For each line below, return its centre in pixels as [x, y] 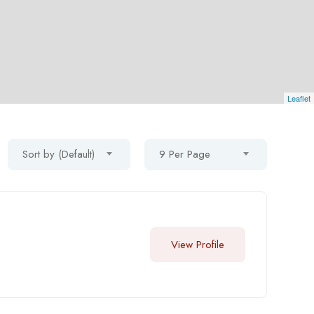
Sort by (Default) [58, 154]
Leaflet [299, 98]
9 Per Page [184, 154]
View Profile [197, 244]
